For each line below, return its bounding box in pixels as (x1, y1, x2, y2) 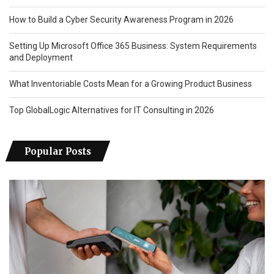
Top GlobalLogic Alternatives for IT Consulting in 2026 (9, 105, 214, 115)
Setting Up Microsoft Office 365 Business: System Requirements (9, 40, 257, 51)
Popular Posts (24, 145, 91, 157)
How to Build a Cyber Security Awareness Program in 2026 (9, 14, 234, 24)
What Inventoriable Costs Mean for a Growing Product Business (9, 78, 252, 89)
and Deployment (9, 52, 73, 62)
